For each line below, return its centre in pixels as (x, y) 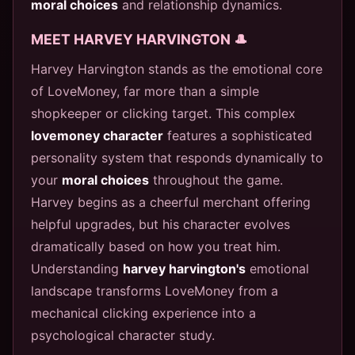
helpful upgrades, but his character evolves (160, 224)
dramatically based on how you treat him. (156, 246)
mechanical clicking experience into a (143, 313)
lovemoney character (97, 135)
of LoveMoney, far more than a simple (145, 91)
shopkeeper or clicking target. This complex (163, 113)
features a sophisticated (238, 135)
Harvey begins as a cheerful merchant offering (171, 202)
